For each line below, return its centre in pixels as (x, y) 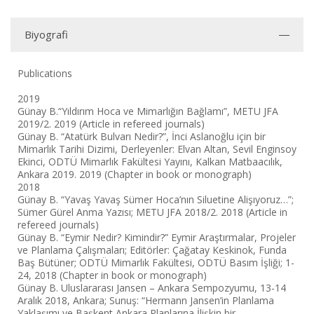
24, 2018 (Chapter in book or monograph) (112, 275)
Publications (45, 73)
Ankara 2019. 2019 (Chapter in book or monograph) (135, 174)
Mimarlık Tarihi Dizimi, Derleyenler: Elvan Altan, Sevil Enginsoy (157, 149)
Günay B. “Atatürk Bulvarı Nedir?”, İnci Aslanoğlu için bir (142, 136)
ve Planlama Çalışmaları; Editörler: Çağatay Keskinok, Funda (152, 250)
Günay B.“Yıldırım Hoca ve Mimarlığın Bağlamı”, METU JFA (148, 111)
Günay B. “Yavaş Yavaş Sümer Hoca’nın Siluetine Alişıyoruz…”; (156, 199)
